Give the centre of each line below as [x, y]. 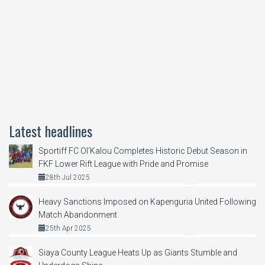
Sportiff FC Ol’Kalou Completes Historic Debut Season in [143, 151]
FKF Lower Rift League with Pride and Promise [123, 164]
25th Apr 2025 [68, 229]
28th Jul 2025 [68, 177]
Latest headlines [51, 130]
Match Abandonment [78, 215]
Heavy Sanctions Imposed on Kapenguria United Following [147, 202]
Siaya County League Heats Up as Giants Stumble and [138, 253]
